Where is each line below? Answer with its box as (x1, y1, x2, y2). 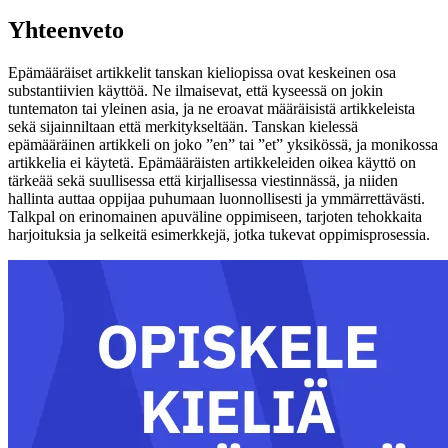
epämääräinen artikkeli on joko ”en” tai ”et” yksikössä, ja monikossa (8, 136, 438, 154)
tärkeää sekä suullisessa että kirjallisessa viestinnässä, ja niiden (8, 172, 398, 190)
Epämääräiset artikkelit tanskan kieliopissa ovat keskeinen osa (8, 64, 396, 82)
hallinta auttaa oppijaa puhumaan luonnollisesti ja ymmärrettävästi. (8, 190, 425, 208)
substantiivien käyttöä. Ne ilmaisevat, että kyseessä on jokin (8, 82, 383, 100)
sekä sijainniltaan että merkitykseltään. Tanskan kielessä (8, 118, 358, 136)
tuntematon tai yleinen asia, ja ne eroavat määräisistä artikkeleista (8, 100, 415, 118)
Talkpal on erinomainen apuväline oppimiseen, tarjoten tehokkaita (8, 208, 422, 226)
